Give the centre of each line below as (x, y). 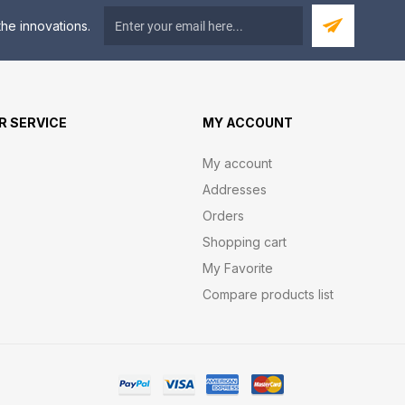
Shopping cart (245, 242)
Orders (223, 216)
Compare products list (268, 294)
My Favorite (238, 268)
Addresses (235, 189)
